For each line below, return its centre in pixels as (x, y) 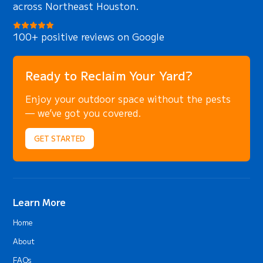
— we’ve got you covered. (84, 113)
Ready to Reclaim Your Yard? (109, 76)
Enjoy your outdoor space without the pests (128, 99)
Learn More (40, 202)
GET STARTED (60, 139)
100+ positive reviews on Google (89, 37)
